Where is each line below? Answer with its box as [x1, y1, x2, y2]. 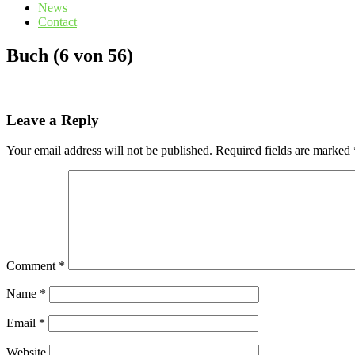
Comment [6, 259, 59, 273]
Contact [38, 15, 77, 29]
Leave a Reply [6, 111, 99, 128]
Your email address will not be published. [6, 143, 212, 158]
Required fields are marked [216, 143, 353, 158]
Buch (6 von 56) [6, 44, 133, 66]
